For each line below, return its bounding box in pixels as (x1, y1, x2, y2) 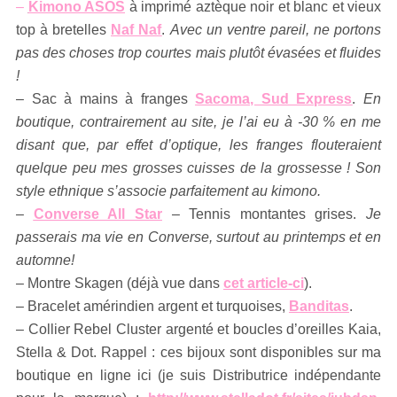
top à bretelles (16, 22, 112, 38)
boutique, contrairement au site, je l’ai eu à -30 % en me (16, 114, 381, 130)
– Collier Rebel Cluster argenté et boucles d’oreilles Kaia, (16, 322, 381, 338)
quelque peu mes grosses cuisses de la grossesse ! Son (16, 160, 381, 176)
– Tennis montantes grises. (161, 206, 366, 222)
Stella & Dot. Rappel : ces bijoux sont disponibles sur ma (16, 345, 381, 361)
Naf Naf (111, 22, 162, 38)
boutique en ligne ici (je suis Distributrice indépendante (16, 368, 381, 384)
